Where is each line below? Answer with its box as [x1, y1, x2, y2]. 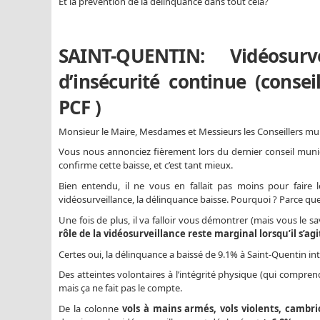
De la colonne [59, 302, 122, 315]
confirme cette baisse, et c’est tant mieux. [59, 159, 233, 172]
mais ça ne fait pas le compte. [59, 281, 182, 295]
